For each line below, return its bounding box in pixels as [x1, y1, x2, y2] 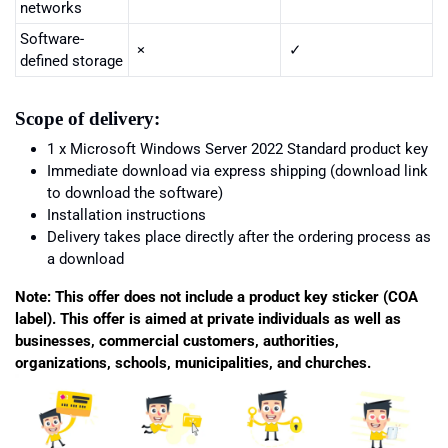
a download [47, 250, 124, 269]
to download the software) [47, 184, 223, 203]
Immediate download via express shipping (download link [47, 162, 428, 181]
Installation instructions [47, 206, 206, 225]
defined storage [20, 52, 123, 71]
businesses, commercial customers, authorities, [15, 332, 339, 351]
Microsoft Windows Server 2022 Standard [70, 140, 350, 159]
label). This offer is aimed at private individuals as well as [15, 310, 401, 329]
